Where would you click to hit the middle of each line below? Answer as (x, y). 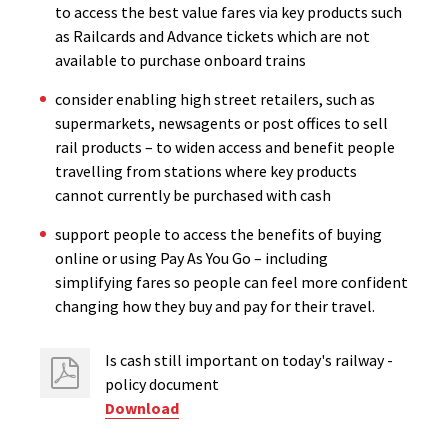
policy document (162, 384)
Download (142, 408)
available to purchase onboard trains (180, 60)
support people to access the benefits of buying (218, 234)
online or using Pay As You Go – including (191, 258)
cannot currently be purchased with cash (193, 195)
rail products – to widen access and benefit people (225, 147)
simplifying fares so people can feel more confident (231, 282)
